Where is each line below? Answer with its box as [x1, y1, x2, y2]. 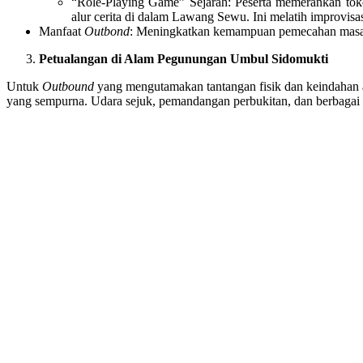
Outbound [42, 79, 95, 93]
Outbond [84, 23, 130, 38]
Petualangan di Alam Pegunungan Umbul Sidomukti [39, 51, 328, 66]
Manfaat [39, 23, 84, 38]
